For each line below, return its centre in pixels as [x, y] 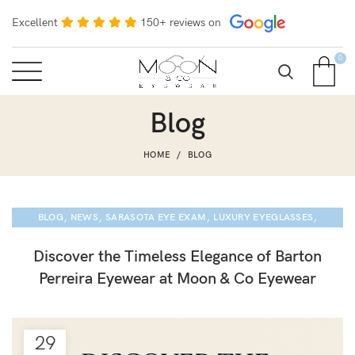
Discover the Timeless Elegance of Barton [177, 257]
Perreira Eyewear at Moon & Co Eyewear [177, 279]
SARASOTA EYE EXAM [156, 218]
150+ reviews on [181, 22]
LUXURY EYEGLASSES [263, 218]
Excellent [35, 22]
